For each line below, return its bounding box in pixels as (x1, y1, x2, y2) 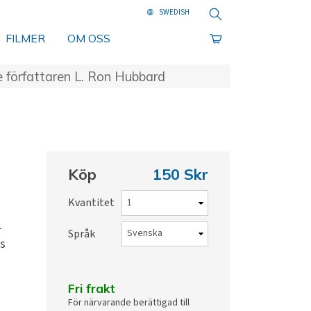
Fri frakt (68, 280, 116, 296)
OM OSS (67, 31, 110, 46)
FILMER (6, 31, 45, 46)
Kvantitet (68, 195, 115, 211)
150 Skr (152, 165, 208, 185)
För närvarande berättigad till (68, 295, 190, 310)
